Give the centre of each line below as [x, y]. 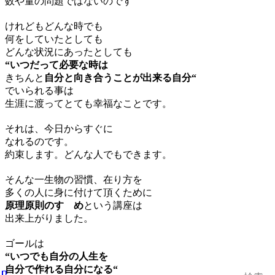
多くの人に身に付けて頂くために [79, 192]
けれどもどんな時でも [54, 26]
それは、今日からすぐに [59, 128]
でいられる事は [39, 90]
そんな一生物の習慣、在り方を [74, 179]
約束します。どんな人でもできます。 [88, 154]
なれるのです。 [39, 141]
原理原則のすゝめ [44, 205]
